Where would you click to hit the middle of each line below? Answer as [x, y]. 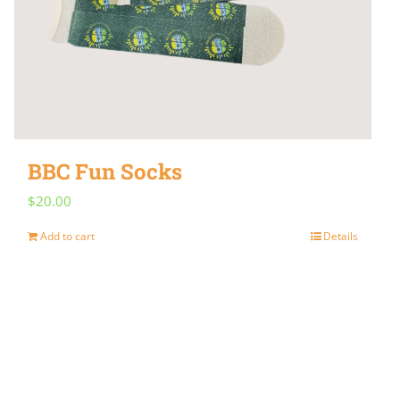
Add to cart [67, 236]
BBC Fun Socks [104, 171]
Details [340, 236]
